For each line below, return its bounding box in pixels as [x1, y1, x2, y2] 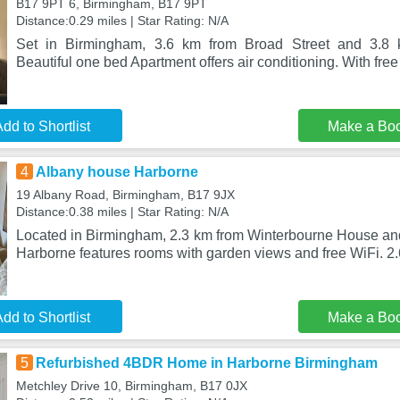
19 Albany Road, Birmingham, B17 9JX [15, 187, 235, 202]
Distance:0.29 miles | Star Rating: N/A [15, 13, 229, 28]
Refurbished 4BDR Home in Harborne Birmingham [35, 355, 378, 371]
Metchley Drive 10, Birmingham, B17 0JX [15, 379, 247, 393]
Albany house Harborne [35, 164, 198, 179]
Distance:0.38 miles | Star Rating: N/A [15, 204, 229, 219]
